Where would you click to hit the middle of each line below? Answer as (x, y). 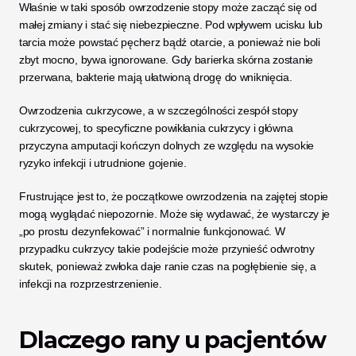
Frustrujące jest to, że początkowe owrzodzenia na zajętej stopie (174, 196)
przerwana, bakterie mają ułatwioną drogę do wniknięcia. (157, 77)
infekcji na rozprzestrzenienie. (91, 284)
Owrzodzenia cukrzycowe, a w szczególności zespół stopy (159, 110)
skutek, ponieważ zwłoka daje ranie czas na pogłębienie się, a (168, 266)
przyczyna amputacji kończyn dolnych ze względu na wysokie (167, 145)
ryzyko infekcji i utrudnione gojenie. (103, 163)
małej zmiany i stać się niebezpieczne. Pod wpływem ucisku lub (171, 25)
